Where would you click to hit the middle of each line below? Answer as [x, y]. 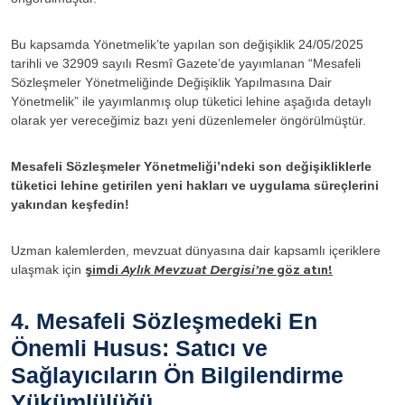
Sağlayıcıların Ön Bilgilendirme [177, 375]
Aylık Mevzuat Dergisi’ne [198, 270]
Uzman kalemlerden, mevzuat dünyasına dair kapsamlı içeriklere [196, 250]
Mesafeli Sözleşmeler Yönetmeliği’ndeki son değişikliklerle [191, 166]
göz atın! [303, 270]
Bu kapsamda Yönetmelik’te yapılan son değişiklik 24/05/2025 [187, 44]
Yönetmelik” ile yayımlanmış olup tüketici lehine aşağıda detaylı [191, 101]
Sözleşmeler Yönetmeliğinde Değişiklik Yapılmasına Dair [171, 82]
